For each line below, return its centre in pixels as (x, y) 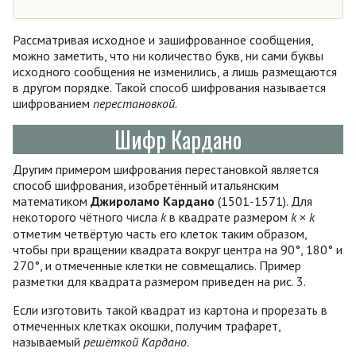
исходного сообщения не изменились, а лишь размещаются (175, 71)
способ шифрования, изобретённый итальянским (146, 185)
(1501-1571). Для (263, 201)
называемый (48, 341)
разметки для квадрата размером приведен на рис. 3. (159, 281)
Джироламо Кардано (153, 201)
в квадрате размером (227, 217)
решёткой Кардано (135, 341)
